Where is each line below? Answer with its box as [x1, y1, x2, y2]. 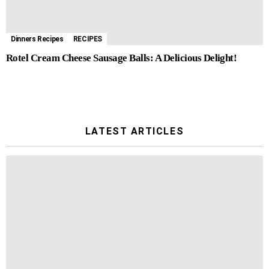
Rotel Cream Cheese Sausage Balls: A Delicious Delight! [6, 52, 237, 64]
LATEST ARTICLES [85, 125, 184, 137]
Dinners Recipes [11, 34, 64, 43]
